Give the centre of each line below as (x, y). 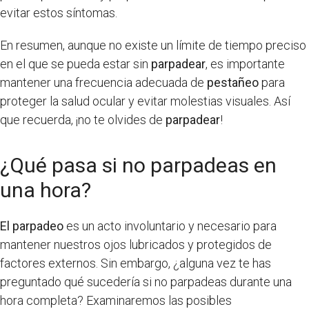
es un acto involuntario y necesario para (170, 226)
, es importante (245, 63)
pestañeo (233, 82)
